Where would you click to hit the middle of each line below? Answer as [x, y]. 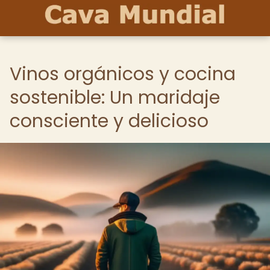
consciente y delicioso [109, 121]
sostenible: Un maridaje [115, 98]
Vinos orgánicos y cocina [123, 74]
